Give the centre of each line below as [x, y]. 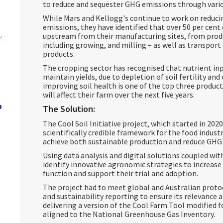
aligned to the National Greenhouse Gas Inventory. [130, 214]
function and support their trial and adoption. [122, 173]
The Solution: [69, 109]
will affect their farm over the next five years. [118, 95]
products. [58, 54]
